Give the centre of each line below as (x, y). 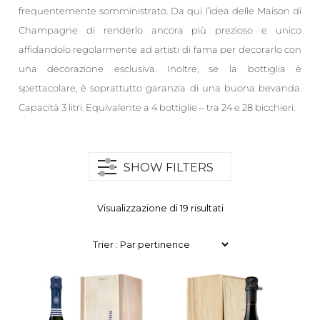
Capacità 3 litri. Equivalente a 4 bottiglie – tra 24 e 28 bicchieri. (156, 107)
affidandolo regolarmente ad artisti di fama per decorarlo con (160, 49)
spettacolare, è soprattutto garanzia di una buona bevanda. (160, 87)
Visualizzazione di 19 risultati (160, 209)
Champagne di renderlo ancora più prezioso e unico (160, 30)
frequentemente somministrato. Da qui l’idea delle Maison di (160, 10)
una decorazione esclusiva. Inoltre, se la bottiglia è (160, 68)
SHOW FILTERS (168, 168)
